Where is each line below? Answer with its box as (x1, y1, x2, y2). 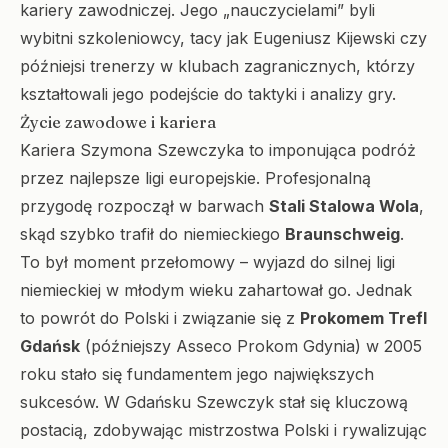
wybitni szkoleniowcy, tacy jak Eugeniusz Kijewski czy (20, 28, 427, 48)
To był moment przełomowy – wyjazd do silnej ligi (20, 252, 395, 272)
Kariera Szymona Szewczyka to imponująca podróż (20, 140, 416, 160)
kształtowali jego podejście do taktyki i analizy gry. (20, 84, 396, 104)
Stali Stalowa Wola (269, 196, 419, 216)
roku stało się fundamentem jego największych (20, 364, 374, 384)
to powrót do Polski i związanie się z (20, 308, 300, 328)
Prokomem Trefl (300, 308, 427, 328)
